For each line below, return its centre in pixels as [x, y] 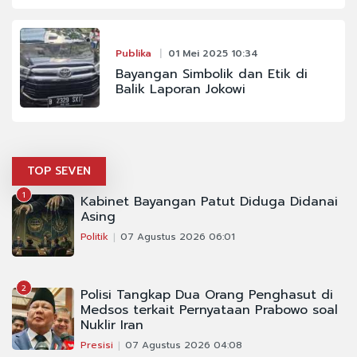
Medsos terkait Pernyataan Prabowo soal [209, 310]
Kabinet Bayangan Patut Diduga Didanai [209, 202]
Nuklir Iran [112, 326]
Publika [133, 54]
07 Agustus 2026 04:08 [184, 345]
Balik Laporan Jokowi [180, 90]
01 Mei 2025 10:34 [213, 54]
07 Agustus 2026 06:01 [178, 237]
